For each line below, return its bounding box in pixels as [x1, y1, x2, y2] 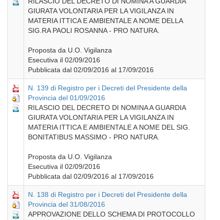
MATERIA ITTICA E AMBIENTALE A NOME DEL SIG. [28, 123, 190, 131]
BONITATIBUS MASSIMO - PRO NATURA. [28, 133, 160, 141]
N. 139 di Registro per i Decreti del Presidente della [28, 83, 187, 92]
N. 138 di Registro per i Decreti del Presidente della [28, 190, 187, 198]
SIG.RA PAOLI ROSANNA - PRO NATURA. [28, 26, 160, 34]
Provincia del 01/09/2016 [28, 93, 105, 102]
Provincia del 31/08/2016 [28, 200, 105, 208]
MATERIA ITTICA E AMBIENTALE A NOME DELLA [28, 16, 183, 25]
